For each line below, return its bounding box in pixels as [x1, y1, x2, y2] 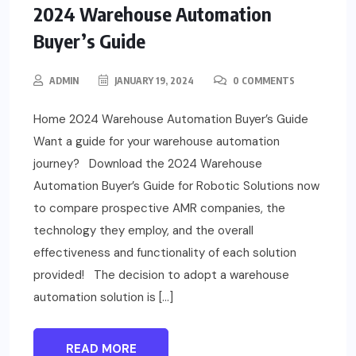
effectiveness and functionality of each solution [33, 244, 296, 261]
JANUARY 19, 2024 [112, 74, 194, 87]
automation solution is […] [33, 288, 173, 305]
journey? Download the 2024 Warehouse [33, 155, 262, 172]
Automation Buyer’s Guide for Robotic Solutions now [33, 177, 319, 194]
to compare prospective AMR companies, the [33, 199, 285, 216]
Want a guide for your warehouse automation [33, 133, 280, 149]
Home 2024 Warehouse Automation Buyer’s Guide [33, 110, 308, 127]
